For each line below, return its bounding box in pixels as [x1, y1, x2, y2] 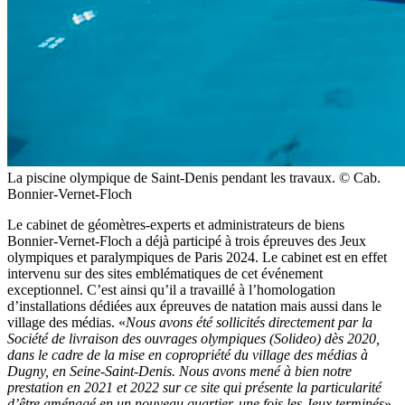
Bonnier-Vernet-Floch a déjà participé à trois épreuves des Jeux [7, 232, 366, 249]
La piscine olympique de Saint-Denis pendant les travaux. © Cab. [7, 169, 381, 185]
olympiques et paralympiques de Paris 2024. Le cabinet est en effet [7, 249, 387, 265]
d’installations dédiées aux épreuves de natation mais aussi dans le [7, 297, 381, 314]
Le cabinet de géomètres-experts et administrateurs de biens [7, 216, 344, 232]
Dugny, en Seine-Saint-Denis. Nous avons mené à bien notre [7, 363, 352, 379]
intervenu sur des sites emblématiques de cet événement [7, 265, 323, 281]
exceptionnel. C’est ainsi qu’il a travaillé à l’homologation [7, 281, 335, 297]
